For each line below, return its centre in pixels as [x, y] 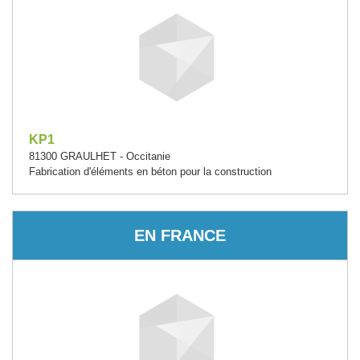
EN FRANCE [180, 235]
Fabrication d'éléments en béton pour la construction [150, 172]
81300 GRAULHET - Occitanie [100, 156]
